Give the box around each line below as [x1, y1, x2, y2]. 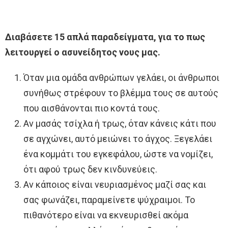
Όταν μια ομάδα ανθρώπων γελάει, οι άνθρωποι [23, 72, 219, 83]
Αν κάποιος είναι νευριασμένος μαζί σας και [23, 179, 206, 190]
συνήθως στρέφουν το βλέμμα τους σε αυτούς [23, 87, 218, 98]
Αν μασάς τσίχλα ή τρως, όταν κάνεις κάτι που [23, 118, 216, 129]
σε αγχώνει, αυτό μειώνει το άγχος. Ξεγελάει [23, 133, 212, 144]
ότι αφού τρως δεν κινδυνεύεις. [23, 163, 157, 175]
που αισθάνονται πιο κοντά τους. [23, 102, 160, 113]
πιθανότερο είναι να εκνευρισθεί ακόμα [23, 209, 188, 220]
